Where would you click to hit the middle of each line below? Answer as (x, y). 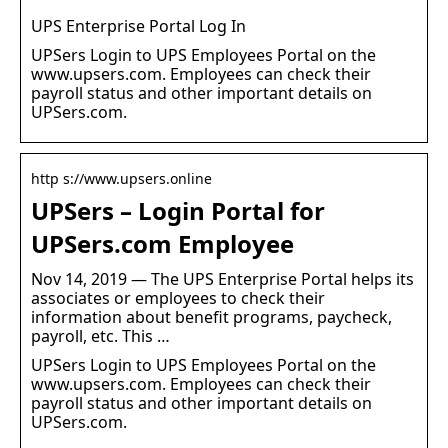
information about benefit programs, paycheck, (211, 316)
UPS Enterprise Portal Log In (138, 25)
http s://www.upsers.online (121, 178)
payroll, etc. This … (100, 335)
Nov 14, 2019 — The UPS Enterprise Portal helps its (222, 278)
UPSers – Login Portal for (178, 210)
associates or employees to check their (178, 297)
